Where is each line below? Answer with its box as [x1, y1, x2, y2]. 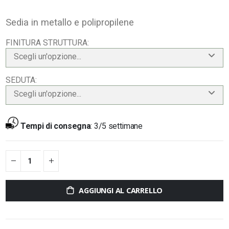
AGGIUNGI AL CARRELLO [79, 185, 163, 195]
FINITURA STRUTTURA [6, 38, 88, 48]
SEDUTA [6, 75, 36, 85]
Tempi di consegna [20, 121, 91, 131]
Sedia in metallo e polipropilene [6, 16, 134, 28]
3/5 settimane [94, 121, 143, 131]
